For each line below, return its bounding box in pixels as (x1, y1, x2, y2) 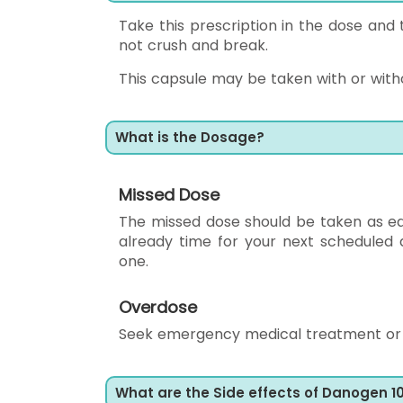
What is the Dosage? (115, 128, 264, 147)
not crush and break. (119, 35, 268, 56)
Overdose (119, 296, 197, 318)
